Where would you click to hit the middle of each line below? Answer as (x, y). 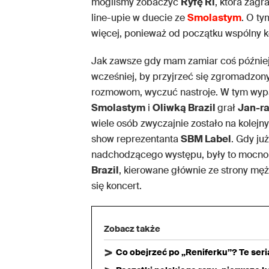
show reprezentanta (136, 139)
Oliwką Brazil (185, 107)
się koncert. (116, 186)
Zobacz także (132, 228)
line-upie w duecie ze (139, 17)
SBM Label (206, 139)
